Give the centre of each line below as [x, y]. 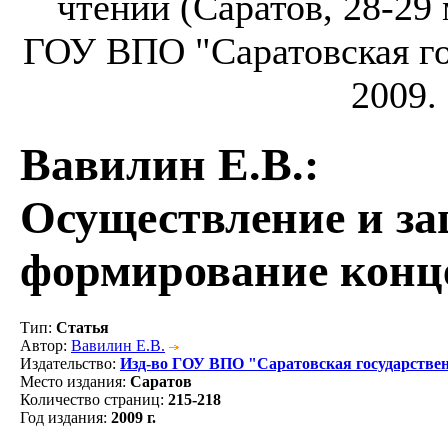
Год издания [61, 417]
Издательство [66, 363]
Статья [82, 327]
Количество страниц [90, 399]
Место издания [71, 381]
